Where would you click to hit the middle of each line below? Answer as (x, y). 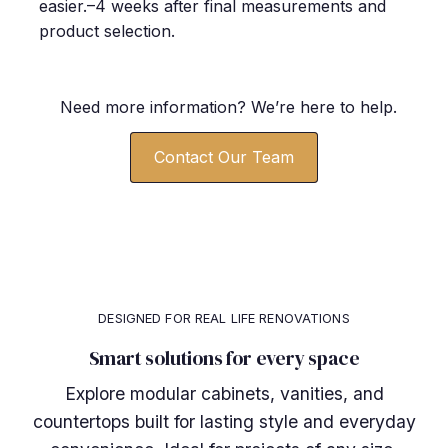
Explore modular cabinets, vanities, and (224, 394)
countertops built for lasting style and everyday (224, 422)
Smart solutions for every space (224, 358)
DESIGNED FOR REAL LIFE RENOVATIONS (224, 319)
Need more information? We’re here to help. (228, 107)
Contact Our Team (224, 157)
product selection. (107, 31)
